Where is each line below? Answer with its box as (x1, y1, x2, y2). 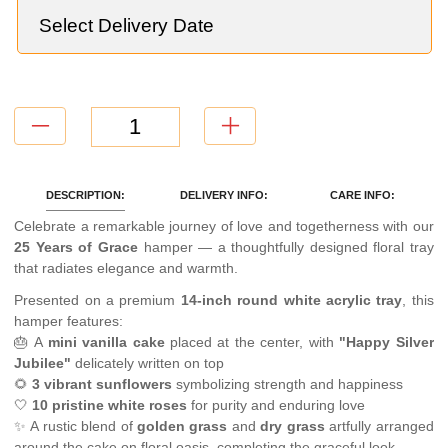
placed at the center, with (164, 334, 340, 351)
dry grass (260, 418, 325, 435)
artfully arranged (324, 418, 434, 435)
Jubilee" (14, 355, 72, 372)
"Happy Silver (339, 334, 434, 351)
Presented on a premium (14, 292, 181, 309)
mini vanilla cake (47, 334, 165, 351)
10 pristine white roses (32, 397, 188, 414)
